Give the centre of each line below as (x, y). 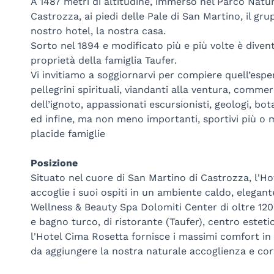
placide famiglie (68, 133)
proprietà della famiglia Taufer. (103, 60)
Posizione (54, 163)
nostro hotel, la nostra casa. (98, 31)
